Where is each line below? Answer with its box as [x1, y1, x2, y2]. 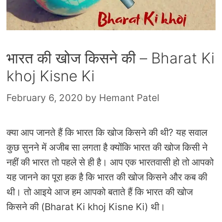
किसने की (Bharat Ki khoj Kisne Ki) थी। [6, 201, 168, 213]
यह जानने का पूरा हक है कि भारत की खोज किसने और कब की [6, 171, 207, 183]
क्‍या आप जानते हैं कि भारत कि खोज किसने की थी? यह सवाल [6, 126, 207, 138]
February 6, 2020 [6, 92, 83, 104]
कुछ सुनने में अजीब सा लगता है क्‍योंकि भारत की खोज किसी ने [6, 141, 208, 153]
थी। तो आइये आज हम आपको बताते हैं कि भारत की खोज [6, 186, 193, 198]
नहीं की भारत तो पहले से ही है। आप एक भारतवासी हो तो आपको [6, 156, 214, 168]
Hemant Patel [99, 92, 160, 104]
